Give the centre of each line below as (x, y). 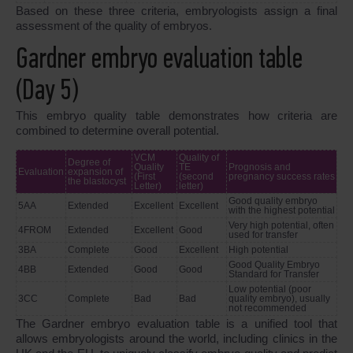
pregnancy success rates (282, 177)
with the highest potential (282, 211)
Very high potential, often (281, 226)
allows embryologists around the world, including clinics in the (176, 339)
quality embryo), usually (279, 299)
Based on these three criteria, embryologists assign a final (176, 11)
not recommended (268, 308)
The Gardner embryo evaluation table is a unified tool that (176, 324)
